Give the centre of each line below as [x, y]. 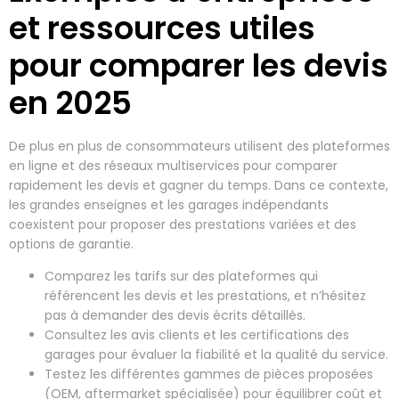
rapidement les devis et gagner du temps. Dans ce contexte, [199, 186]
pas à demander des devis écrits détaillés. [175, 316]
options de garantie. [71, 244]
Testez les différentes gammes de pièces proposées [209, 375]
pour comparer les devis [199, 66]
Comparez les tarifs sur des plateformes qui [181, 277]
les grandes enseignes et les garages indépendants [169, 205]
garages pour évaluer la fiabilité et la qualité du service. [216, 355]
